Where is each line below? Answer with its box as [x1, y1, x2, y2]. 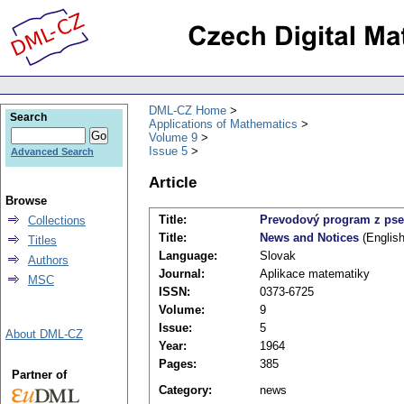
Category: [159, 383, 212, 398]
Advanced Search [11, 146, 94, 157]
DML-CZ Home [149, 103, 226, 117]
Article [149, 172, 197, 191]
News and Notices [260, 231, 359, 245]
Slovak [260, 249, 296, 263]
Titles [28, 234, 57, 247]
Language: [159, 249, 217, 263]
